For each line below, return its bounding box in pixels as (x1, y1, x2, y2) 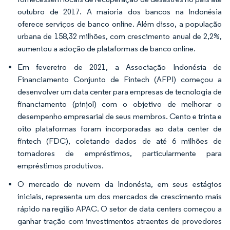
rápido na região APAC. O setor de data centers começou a (17, 203, 222, 214)
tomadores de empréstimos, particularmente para (17, 148, 222, 158)
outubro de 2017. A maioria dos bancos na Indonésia (17, 6, 222, 16)
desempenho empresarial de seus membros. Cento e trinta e (17, 111, 222, 121)
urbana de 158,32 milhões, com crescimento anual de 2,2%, (17, 31, 222, 41)
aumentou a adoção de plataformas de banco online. (17, 43, 196, 53)
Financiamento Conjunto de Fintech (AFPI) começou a (17, 74, 222, 84)
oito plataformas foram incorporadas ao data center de (17, 123, 222, 133)
